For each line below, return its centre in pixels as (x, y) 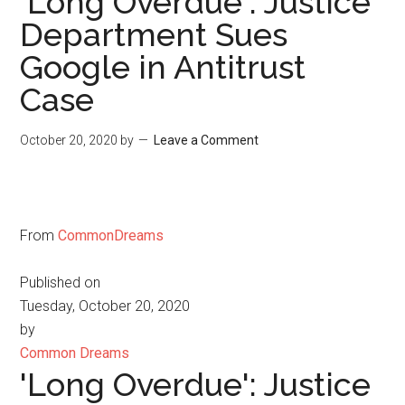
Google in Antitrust (163, 67)
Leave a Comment (207, 140)
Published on (61, 283)
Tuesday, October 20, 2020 (105, 306)
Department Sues (154, 34)
